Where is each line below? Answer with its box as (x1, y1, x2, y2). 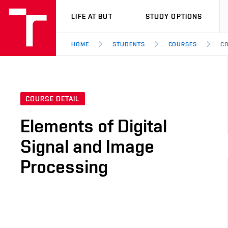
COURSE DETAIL (25, 95, 80, 103)
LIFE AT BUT (71, 12, 112, 20)
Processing (20, 156, 108, 178)
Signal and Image (20, 135, 154, 157)
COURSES (168, 41, 197, 48)
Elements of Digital (20, 115, 167, 137)
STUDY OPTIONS (145, 12, 203, 20)
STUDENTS (112, 41, 145, 48)
